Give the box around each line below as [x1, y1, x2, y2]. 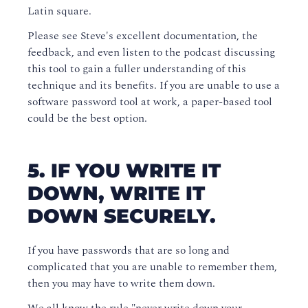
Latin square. [27, 3, 91, 20]
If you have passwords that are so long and [27, 242, 230, 259]
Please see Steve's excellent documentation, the [27, 27, 258, 45]
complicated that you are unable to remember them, [27, 258, 277, 276]
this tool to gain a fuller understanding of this [27, 60, 246, 78]
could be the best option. [27, 110, 147, 127]
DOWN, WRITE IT [27, 181, 205, 206]
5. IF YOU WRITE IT [27, 159, 221, 183]
